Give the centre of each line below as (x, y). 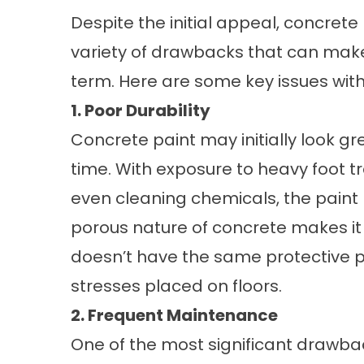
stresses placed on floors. (176, 286)
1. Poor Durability (141, 110)
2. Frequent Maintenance (174, 315)
